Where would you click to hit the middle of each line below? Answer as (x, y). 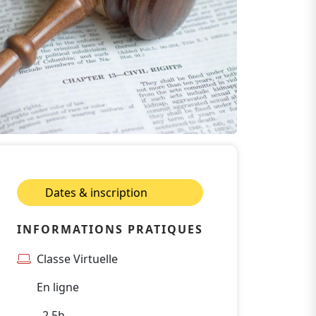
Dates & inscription (97, 193)
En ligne (58, 287)
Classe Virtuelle (77, 259)
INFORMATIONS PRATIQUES (110, 229)
